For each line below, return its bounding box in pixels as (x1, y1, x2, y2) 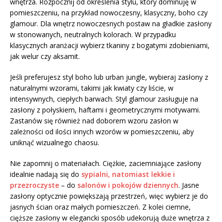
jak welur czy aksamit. (10, 51, 80, 61)
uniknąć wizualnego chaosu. (10, 137, 99, 147)
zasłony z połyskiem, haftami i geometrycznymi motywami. (10, 105, 200, 114)
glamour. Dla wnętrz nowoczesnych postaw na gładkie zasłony (10, 18, 212, 28)
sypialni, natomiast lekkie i (81, 169, 175, 179)
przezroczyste (10, 180, 59, 190)
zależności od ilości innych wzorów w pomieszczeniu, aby (10, 126, 194, 136)
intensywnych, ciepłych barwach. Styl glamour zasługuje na (10, 94, 198, 104)
